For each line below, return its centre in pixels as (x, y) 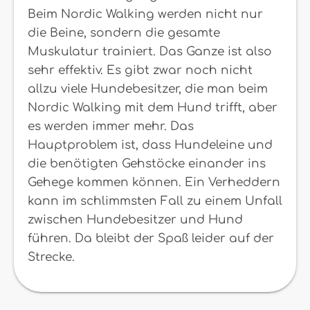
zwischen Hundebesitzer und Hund (135, 220)
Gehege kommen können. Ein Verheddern (154, 182)
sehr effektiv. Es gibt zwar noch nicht (140, 70)
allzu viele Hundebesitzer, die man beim (148, 89)
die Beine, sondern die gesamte (124, 33)
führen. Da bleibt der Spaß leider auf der (151, 238)
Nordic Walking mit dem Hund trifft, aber (153, 108)
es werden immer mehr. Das (111, 126)
